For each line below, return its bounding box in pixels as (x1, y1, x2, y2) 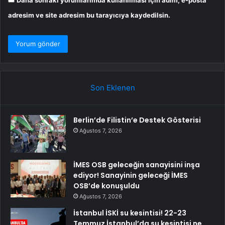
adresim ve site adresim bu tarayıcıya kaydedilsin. (8, 11, 170, 19)
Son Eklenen (90, 83, 135, 92)
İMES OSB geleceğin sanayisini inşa (73, 160, 200, 170)
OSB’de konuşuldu (73, 181, 140, 191)
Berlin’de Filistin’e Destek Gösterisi (73, 115, 201, 125)
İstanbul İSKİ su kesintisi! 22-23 (73, 208, 186, 218)
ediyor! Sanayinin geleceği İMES (73, 170, 188, 180)
